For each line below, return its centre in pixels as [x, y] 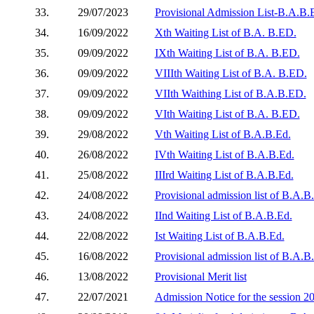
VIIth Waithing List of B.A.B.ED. [230, 93]
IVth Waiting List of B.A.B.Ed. [224, 154]
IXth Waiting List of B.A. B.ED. [227, 53]
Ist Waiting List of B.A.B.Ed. [219, 235]
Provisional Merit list [200, 276]
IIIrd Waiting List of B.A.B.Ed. [224, 175]
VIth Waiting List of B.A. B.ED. [227, 114]
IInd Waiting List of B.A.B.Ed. [223, 215]
